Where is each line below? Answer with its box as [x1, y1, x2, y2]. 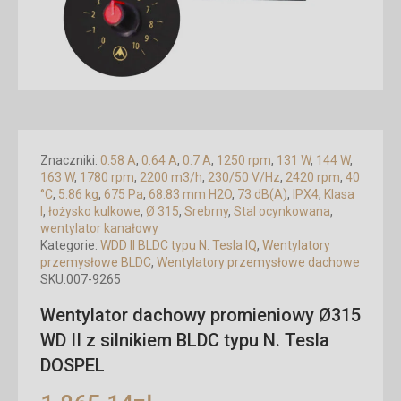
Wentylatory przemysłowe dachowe [157, 255, 360, 269]
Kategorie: [40, 238, 100, 252]
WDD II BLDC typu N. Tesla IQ [100, 238, 257, 252]
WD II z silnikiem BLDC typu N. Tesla [40, 329, 329, 351]
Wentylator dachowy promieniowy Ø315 [40, 304, 361, 326]
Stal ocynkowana [234, 204, 330, 218]
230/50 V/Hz [208, 170, 280, 184]
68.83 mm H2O [149, 187, 232, 201]
